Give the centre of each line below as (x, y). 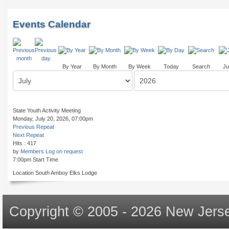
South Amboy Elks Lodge (66, 173)
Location (24, 173)
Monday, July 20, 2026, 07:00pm (53, 119)
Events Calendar (52, 24)
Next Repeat (28, 135)
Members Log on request (52, 151)
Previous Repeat (33, 127)
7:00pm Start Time (36, 159)
